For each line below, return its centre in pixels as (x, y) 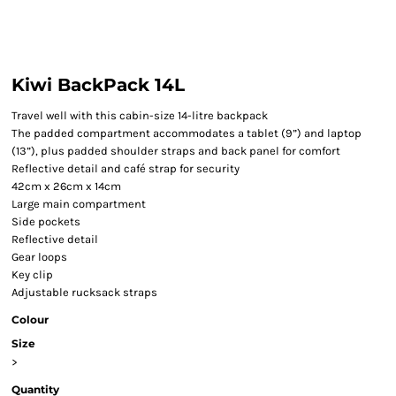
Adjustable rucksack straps (84, 292)
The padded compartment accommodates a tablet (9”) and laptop (187, 133)
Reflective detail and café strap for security (126, 168)
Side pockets (46, 221)
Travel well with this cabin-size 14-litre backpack (140, 115)
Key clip (32, 274)
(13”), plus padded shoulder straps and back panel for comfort (176, 151)
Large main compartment (79, 204)
